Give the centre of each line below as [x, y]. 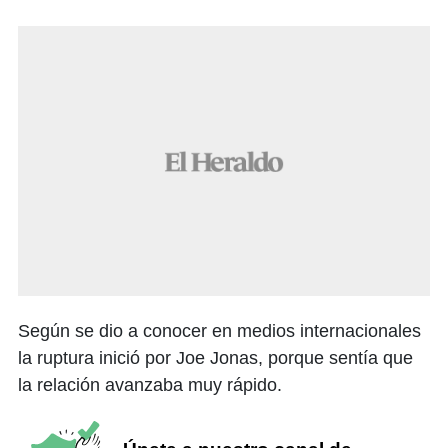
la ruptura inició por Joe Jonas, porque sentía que [215, 358]
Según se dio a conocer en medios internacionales [219, 331]
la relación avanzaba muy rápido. [150, 385]
